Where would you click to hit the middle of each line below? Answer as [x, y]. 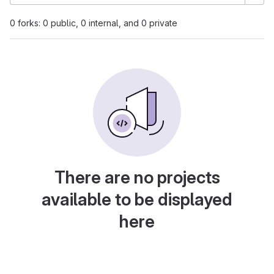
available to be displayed [137, 199]
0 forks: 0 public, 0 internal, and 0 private [94, 23]
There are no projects [137, 177]
